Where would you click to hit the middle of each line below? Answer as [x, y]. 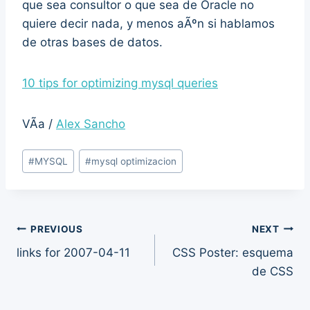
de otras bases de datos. [92, 42]
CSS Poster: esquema [233, 253]
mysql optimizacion [134, 161]
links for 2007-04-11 [73, 253]
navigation [65, 262]
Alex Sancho [91, 124]
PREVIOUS [57, 229]
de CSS [273, 272]
